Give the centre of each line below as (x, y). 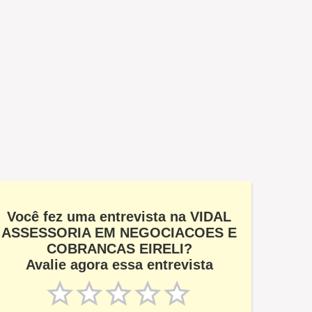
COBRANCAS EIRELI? (119, 249)
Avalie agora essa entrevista (119, 265)
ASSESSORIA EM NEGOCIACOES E (119, 233)
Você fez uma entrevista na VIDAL (119, 217)
